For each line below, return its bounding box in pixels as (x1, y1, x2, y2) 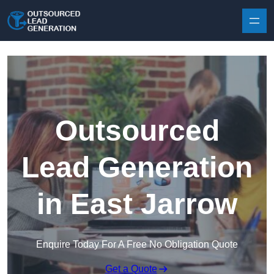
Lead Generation (21, 151, 253, 184)
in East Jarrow (37, 188, 237, 221)
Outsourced (54, 114, 220, 147)
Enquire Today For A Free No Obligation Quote (36, 239, 238, 250)
